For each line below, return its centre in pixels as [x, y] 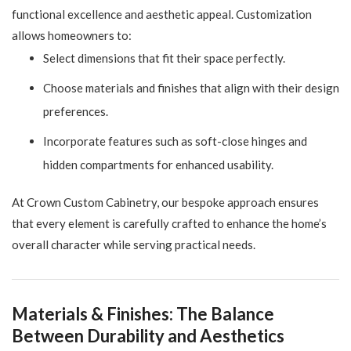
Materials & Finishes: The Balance [143, 314]
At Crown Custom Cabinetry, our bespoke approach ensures [165, 203]
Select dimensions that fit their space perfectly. [164, 58]
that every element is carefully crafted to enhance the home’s [169, 224]
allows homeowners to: [72, 36]
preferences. [76, 112]
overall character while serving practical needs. [134, 245]
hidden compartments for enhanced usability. [158, 165]
